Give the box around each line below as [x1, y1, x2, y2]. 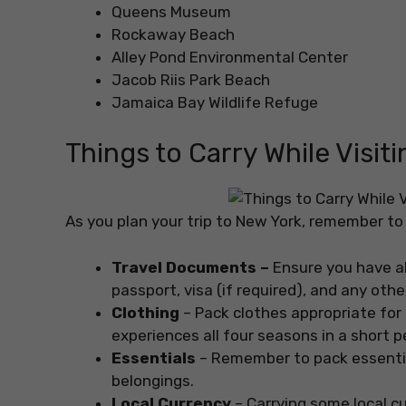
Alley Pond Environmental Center [111, 47, 348, 66]
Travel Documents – [111, 257, 273, 276]
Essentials [111, 348, 196, 367]
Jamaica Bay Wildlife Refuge [111, 92, 318, 111]
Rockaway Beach [111, 24, 235, 43]
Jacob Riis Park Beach [111, 70, 270, 89]
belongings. [111, 371, 194, 390]
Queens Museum [111, 2, 231, 21]
